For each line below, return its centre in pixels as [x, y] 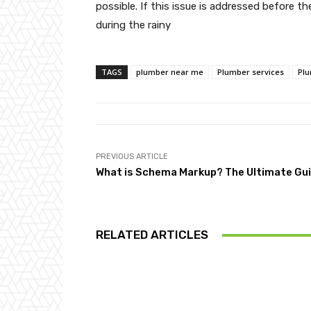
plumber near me [170, 72]
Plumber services [251, 72]
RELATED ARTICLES [152, 235]
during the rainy [133, 25]
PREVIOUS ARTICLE [132, 157]
